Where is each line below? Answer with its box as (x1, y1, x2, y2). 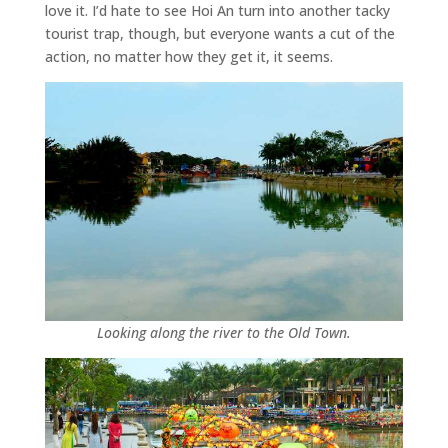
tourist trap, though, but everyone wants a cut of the (44, 23, 395, 43)
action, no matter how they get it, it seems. (44, 46, 333, 66)
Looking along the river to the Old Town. (96, 322, 351, 342)
